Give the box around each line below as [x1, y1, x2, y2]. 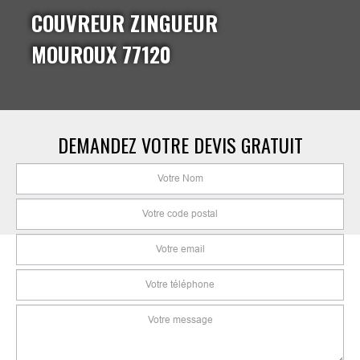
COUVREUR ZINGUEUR [31, 7, 218, 39]
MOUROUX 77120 [31, 39, 171, 71]
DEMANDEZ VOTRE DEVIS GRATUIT [57, 130, 303, 159]
